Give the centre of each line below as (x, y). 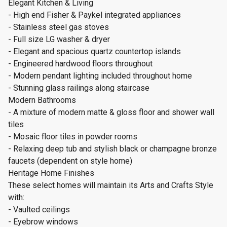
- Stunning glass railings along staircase (79, 88)
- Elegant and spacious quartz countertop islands (94, 51)
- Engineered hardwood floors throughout (80, 64)
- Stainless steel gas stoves (59, 27)
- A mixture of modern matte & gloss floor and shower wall (111, 112)
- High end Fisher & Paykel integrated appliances (94, 15)
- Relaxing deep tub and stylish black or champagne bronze (112, 149)
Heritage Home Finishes (51, 173)
